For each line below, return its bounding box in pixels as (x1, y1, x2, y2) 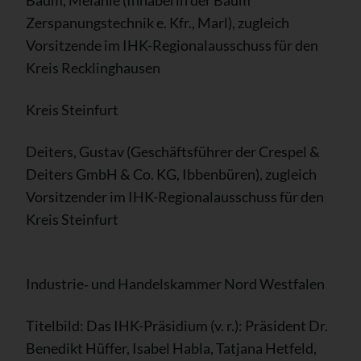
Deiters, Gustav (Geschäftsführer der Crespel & (26, 143, 320, 160)
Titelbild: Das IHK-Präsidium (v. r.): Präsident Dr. (26, 317, 328, 334)
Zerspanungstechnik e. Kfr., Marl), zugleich (26, 14, 289, 31)
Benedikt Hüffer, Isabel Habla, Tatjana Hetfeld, (26, 339, 317, 357)
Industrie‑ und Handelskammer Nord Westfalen (26, 275, 325, 293)
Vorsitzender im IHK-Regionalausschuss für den (26, 188, 324, 205)
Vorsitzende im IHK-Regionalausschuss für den (26, 36, 318, 54)
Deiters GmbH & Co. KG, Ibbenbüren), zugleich (26, 165, 317, 183)
